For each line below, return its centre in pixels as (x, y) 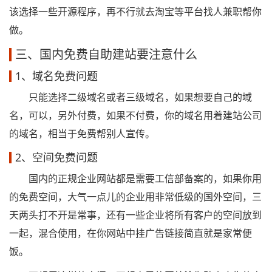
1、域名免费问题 (56, 76)
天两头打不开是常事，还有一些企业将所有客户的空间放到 (135, 215)
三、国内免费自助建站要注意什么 (106, 54)
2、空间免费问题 (56, 157)
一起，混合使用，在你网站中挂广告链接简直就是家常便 (131, 233)
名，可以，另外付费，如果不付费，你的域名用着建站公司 (135, 115)
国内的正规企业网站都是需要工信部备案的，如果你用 (135, 178)
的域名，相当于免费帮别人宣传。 (82, 134)
